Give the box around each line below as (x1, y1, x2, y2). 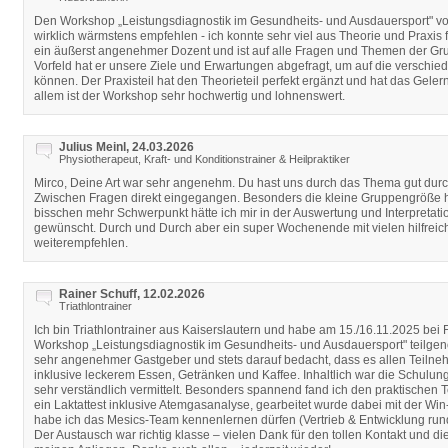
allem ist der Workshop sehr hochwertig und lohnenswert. (34, 89, 345, 103)
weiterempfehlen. (34, 236, 128, 250)
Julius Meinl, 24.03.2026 (59, 140, 194, 154)
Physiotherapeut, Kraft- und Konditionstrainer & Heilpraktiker (59, 153, 350, 165)
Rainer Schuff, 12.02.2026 (59, 287, 205, 301)
